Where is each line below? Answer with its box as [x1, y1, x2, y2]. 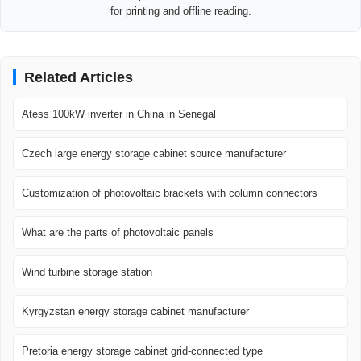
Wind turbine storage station [22, 266, 152, 279]
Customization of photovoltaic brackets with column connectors [22, 187, 317, 200]
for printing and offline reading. [110, 5, 251, 18]
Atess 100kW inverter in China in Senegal [22, 108, 216, 121]
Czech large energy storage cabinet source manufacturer [22, 147, 286, 160]
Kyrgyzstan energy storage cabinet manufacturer [22, 305, 249, 318]
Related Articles [24, 69, 133, 86]
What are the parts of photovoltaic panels [22, 226, 214, 239]
